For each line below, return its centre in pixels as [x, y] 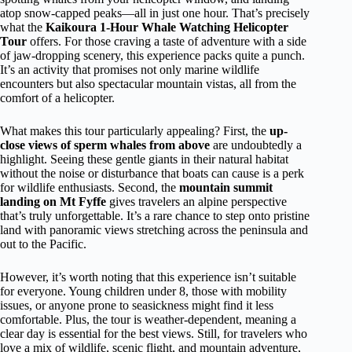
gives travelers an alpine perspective [196, 202]
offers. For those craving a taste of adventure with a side [167, 41]
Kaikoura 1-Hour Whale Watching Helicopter [167, 27]
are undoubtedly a [256, 145]
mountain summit [226, 187]
